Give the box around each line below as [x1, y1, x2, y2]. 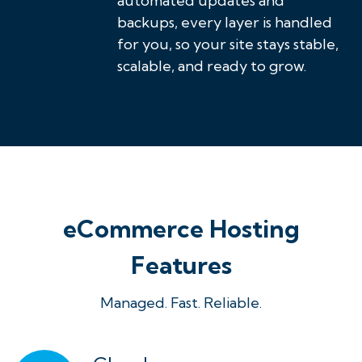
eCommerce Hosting [62, 213, 300, 244]
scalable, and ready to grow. [117, 57, 306, 75]
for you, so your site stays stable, [117, 35, 339, 53]
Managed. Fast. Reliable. [100, 293, 262, 312]
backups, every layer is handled [117, 13, 332, 32]
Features [130, 250, 232, 280]
